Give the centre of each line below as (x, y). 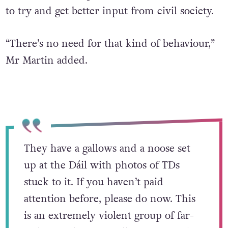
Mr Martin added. (46, 60)
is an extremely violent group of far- (109, 216)
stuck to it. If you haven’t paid (93, 182)
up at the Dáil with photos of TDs (102, 165)
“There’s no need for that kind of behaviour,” (110, 44)
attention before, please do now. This (109, 199)
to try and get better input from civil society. (109, 11)
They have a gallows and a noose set (107, 148)
